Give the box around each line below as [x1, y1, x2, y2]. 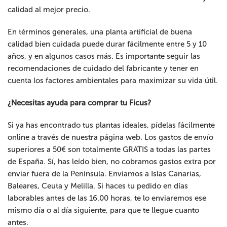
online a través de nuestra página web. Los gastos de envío [8, 133, 214, 142]
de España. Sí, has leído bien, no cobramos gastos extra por [8, 157, 216, 167]
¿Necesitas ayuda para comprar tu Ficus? [8, 98, 152, 108]
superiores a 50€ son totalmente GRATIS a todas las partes [8, 145, 211, 155]
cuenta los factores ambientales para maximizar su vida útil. [8, 76, 218, 86]
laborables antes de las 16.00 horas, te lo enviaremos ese [8, 194, 207, 203]
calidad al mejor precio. [8, 5, 91, 15]
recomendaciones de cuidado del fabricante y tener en [8, 64, 199, 73]
